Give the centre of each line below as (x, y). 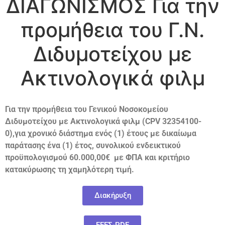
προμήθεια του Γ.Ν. (113, 30)
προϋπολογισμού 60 (42, 157)
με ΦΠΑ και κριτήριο (151, 157)
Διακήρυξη (113, 195)
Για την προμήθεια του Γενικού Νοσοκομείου (87, 109)
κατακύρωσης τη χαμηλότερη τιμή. (70, 169)
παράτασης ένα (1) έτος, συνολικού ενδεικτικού (93, 145)
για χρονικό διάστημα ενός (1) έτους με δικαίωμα (105, 133)
